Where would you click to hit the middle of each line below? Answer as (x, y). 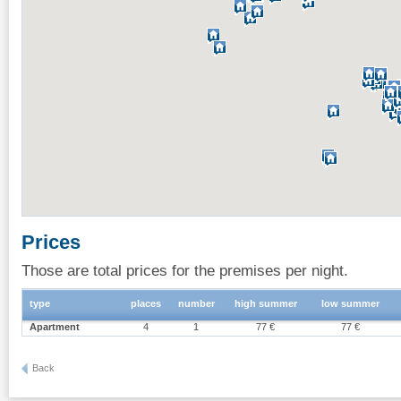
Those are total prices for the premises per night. (185, 270)
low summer (351, 303)
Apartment (55, 326)
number (196, 303)
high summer (266, 303)
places (146, 303)
